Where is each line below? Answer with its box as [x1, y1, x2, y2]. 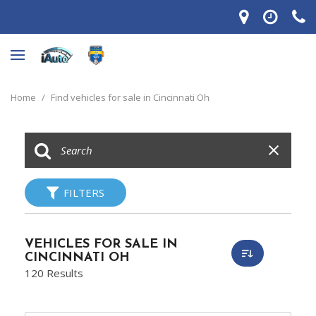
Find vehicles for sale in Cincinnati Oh [51, 91, 209, 104]
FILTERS [63, 186, 104, 200]
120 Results [25, 266, 83, 280]
